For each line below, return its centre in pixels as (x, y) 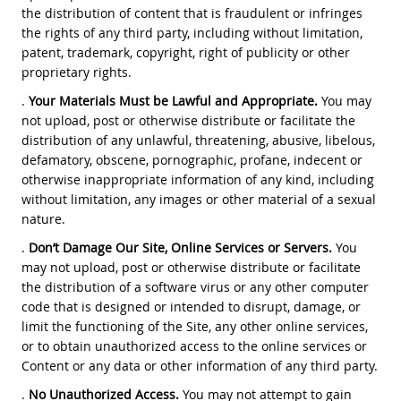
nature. (43, 218)
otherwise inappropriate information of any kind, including (197, 179)
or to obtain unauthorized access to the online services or (194, 346)
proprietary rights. (76, 72)
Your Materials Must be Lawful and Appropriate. (173, 100)
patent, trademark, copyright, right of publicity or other (185, 52)
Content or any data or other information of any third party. (199, 365)
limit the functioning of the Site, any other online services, (194, 326)
